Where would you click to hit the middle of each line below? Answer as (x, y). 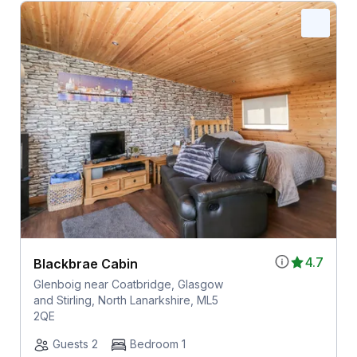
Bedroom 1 (157, 344)
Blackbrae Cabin (85, 264)
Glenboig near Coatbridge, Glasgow (128, 284)
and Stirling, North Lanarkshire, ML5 (126, 300)
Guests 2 (75, 344)
